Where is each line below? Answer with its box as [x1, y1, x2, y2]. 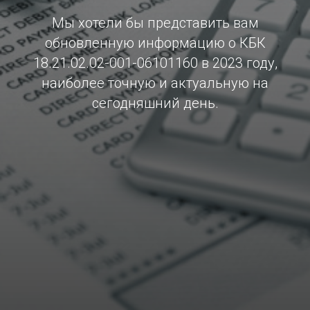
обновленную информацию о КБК [44, 35, 266, 51]
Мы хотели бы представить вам [51, 15, 259, 31]
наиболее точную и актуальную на [42, 75, 268, 91]
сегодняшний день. [91, 95, 219, 111]
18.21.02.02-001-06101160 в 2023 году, [33, 55, 277, 71]
